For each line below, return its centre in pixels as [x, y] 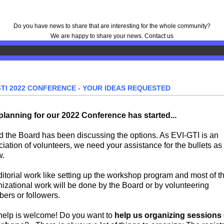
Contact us [159, 36]
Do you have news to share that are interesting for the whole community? [112, 26]
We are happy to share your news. [97, 36]
